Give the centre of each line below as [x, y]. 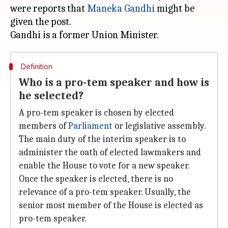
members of [44, 126]
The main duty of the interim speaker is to [102, 139]
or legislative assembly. [159, 126]
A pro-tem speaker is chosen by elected [96, 113]
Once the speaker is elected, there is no [96, 179]
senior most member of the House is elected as [111, 205]
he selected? [51, 96]
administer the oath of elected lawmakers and [110, 152]
